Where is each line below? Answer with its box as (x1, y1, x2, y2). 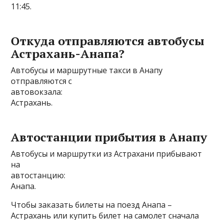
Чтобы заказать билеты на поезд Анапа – (11, 199, 172, 210)
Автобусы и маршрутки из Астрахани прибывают (11, 148, 202, 159)
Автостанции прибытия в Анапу (11, 129, 208, 145)
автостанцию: (11, 170, 66, 181)
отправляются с (11, 76, 72, 86)
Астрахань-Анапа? (11, 46, 125, 61)
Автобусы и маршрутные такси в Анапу (11, 65, 163, 76)
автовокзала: (11, 86, 63, 97)
